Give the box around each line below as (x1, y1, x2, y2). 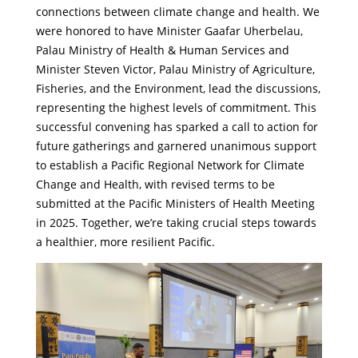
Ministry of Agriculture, (191, 61, 315, 77)
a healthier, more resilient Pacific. (35, 233, 218, 249)
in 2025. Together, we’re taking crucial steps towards (35, 214, 316, 230)
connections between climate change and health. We (35, 3, 320, 19)
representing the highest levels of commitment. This (35, 99, 316, 115)
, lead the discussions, (202, 80, 320, 96)
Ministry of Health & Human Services (68, 42, 265, 58)
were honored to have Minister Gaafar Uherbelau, (35, 22, 303, 38)
